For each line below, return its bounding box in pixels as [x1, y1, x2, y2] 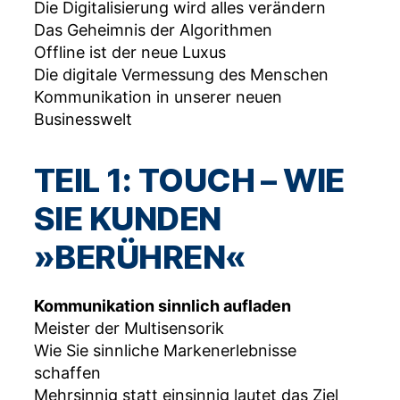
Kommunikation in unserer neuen [34, 87, 282, 107]
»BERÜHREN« [34, 237, 246, 278]
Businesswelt [34, 110, 132, 129]
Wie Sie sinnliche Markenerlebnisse [34, 341, 296, 361]
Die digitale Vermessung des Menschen [34, 65, 329, 85]
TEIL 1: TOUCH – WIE [34, 161, 345, 201]
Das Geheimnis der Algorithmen [34, 21, 272, 40]
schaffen [34, 363, 101, 383]
